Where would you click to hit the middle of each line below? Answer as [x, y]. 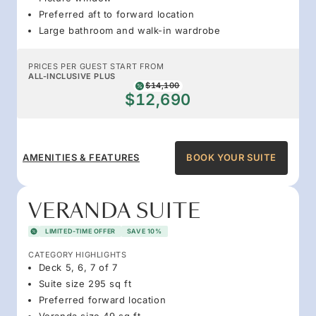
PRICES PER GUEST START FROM [96, 66]
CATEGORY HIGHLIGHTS [78, 254]
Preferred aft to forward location [116, 14]
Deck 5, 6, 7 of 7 [78, 267]
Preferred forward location [102, 299]
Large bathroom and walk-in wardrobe [129, 30]
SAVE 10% [144, 231]
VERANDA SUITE [115, 211]
